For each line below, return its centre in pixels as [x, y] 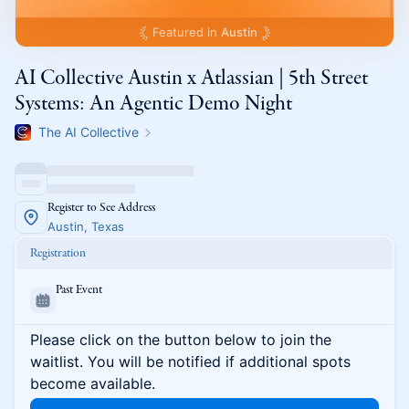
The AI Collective [89, 132]
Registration [58, 253]
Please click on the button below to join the [181, 340]
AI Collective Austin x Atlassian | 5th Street [191, 79]
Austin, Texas [86, 226]
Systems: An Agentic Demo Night [153, 104]
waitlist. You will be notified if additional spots [190, 362]
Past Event [79, 289]
